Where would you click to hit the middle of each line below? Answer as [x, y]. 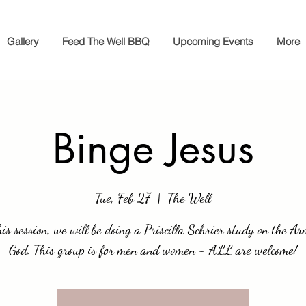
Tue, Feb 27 [123, 198]
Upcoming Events [213, 41]
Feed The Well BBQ [106, 41]
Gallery [23, 41]
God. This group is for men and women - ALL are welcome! [153, 250]
